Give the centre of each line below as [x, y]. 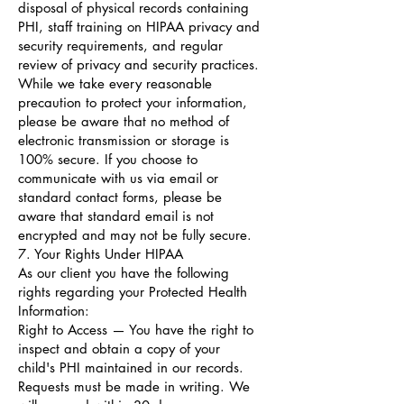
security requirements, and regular [120, 46]
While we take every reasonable [115, 83]
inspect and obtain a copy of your [119, 349]
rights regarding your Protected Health [133, 292]
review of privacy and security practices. [138, 64]
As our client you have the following [124, 273]
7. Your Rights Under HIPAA [101, 254]
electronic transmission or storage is [124, 140]
